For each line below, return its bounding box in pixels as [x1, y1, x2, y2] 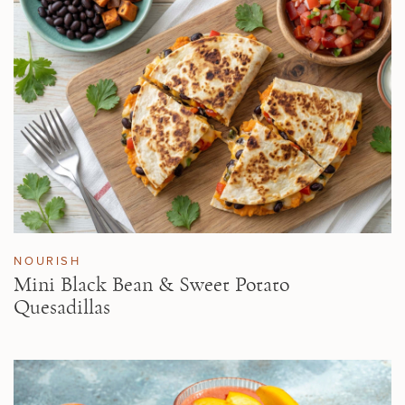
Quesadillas [14, 297, 111, 319]
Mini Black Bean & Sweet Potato [14, 274, 290, 297]
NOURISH [14, 252, 81, 269]
